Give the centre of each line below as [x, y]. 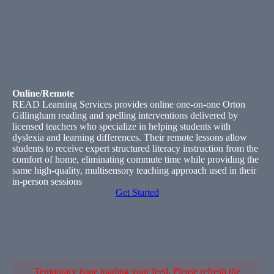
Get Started [137, 192]
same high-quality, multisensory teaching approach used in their [134, 170]
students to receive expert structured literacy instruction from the [135, 148]
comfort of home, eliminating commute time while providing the [135, 159]
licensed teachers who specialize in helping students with [121, 126]
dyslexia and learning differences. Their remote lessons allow [130, 137]
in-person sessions [47, 181]
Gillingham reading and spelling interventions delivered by [125, 115]
